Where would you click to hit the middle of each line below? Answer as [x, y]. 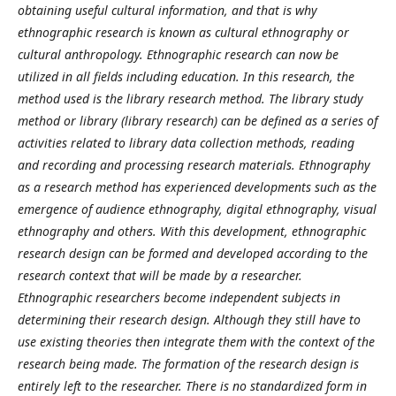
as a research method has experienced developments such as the [197, 187]
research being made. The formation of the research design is [188, 363]
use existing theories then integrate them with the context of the [196, 341]
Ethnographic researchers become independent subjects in [179, 297]
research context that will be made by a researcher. [160, 275]
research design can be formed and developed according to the [193, 253]
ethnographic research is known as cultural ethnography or [183, 32]
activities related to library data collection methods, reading [186, 142]
